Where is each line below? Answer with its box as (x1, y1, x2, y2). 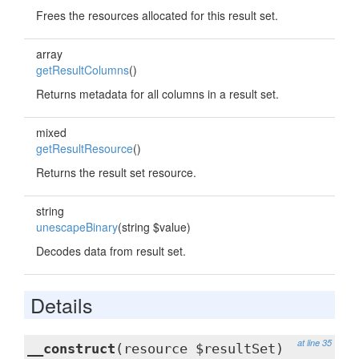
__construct (27, 341, 115, 357)
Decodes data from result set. (36, 243, 186, 259)
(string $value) (118, 219, 191, 235)
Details (30, 290, 93, 319)
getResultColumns (36, 62, 129, 78)
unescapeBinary (36, 219, 118, 235)
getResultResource (36, 140, 133, 156)
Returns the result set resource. (36, 164, 196, 180)
